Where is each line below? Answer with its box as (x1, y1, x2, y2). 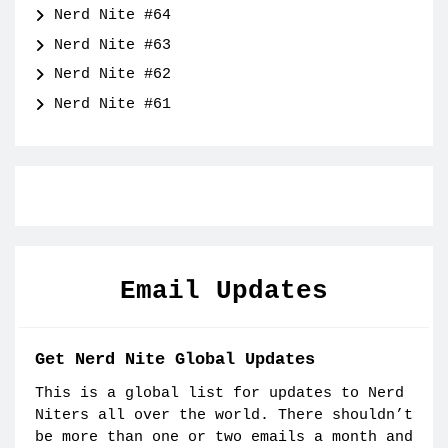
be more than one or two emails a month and (34, 428, 413, 446)
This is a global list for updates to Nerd (34, 384, 404, 402)
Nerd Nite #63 (54, 36, 172, 54)
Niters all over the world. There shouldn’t (34, 406, 413, 424)
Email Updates (120, 275, 328, 306)
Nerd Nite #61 (54, 95, 172, 113)
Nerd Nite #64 (54, 7, 172, 25)
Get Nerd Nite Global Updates (34, 350, 315, 370)
